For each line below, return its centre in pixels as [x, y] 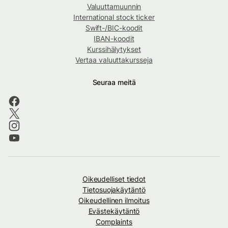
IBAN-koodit [114, 38]
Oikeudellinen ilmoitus [114, 200]
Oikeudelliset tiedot [114, 179]
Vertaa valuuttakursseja [114, 60]
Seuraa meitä [114, 82]
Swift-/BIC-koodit [114, 27]
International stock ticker [114, 17]
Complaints [114, 221]
